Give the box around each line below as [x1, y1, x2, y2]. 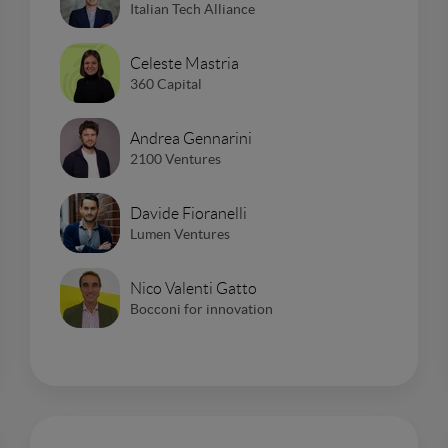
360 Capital [130, 75, 202, 92]
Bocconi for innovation [130, 300, 273, 317]
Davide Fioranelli [130, 204, 247, 222]
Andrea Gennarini [130, 129, 252, 147]
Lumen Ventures [130, 225, 230, 242]
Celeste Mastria [130, 54, 239, 72]
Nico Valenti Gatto [130, 279, 257, 297]
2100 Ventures [130, 150, 221, 167]
